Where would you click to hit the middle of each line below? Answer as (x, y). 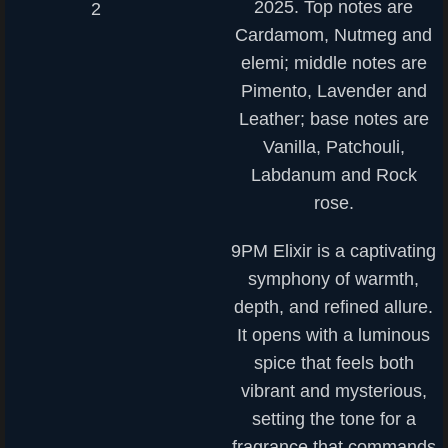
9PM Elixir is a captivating (334, 251)
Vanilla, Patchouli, (333, 147)
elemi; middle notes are (333, 63)
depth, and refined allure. (334, 307)
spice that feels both (333, 363)
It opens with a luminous (334, 335)
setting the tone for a (333, 419)
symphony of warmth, (334, 279)
